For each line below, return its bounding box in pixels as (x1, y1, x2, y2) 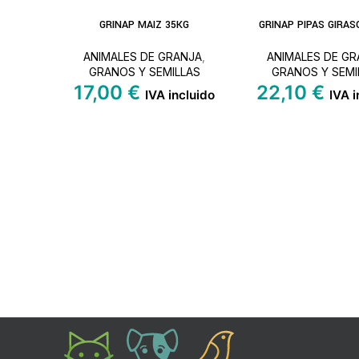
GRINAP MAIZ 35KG (99, 17, 190, 32)
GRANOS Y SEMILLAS (88, 64, 200, 79)
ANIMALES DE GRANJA (83, 49, 203, 63)
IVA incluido (145, 87, 216, 103)
